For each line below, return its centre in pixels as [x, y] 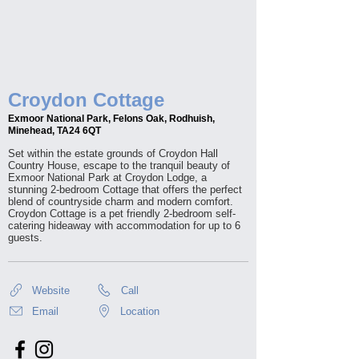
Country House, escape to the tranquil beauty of [119, 165]
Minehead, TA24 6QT [54, 131]
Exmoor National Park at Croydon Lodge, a [107, 177]
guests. [25, 238]
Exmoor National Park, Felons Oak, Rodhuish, [111, 119]
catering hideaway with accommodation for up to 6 [124, 226]
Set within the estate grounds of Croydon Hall [113, 153]
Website [51, 290]
